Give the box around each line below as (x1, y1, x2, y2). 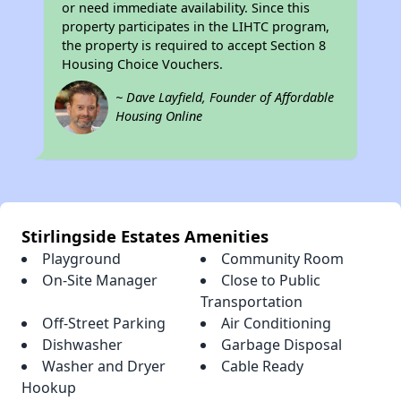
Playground (42, 249, 121, 269)
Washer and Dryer (42, 356, 166, 377)
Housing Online (115, 107, 203, 125)
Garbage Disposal (221, 335, 342, 355)
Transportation (200, 292, 303, 312)
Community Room (221, 249, 344, 269)
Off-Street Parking (42, 313, 166, 334)
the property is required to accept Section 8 (62, 37, 327, 55)
